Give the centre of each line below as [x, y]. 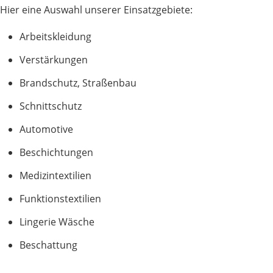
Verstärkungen [54, 60]
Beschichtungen [56, 152]
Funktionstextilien [60, 199]
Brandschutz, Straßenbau [78, 83]
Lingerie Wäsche [57, 222]
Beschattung [48, 245]
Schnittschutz [51, 106]
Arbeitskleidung [55, 37]
